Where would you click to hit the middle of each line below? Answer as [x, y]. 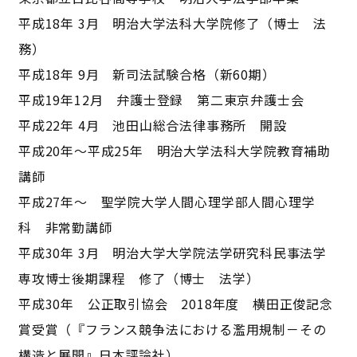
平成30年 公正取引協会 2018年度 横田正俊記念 [175, 303]
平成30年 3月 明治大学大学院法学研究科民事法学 [172, 252]
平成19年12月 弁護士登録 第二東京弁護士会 [161, 99]
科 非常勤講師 [65, 227]
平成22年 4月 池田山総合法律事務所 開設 [152, 125]
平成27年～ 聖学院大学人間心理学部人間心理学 [167, 201]
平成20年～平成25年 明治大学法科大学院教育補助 [174, 150]
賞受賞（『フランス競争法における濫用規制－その [172, 329]
